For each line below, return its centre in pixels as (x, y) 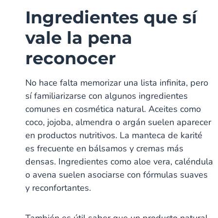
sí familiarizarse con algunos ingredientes (107, 96)
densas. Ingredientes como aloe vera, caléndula (119, 161)
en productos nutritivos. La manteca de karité (114, 135)
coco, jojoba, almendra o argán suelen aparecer (118, 122)
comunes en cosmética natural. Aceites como (113, 109)
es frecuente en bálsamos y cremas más (105, 148)
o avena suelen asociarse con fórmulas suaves (117, 174)
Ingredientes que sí (111, 17)
